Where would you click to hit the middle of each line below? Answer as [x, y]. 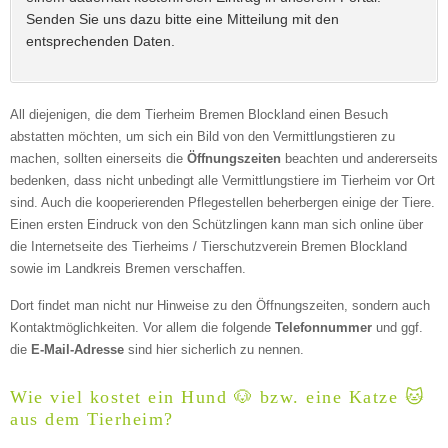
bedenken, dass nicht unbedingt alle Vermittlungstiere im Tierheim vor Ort [222, 181]
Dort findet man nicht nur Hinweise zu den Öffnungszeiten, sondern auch [220, 306]
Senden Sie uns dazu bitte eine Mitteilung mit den [182, 19]
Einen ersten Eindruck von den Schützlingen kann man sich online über [216, 225]
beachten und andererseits [359, 159]
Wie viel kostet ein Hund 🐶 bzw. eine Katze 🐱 [217, 397]
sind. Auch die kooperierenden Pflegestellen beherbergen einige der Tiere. [222, 203]
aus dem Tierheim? [92, 419]
